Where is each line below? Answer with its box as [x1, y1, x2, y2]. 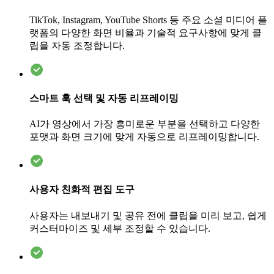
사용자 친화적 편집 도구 [29, 184, 135, 195]
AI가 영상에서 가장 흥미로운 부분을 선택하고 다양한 [29, 119, 260, 130]
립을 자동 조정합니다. [29, 40, 125, 51]
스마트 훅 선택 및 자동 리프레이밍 [29, 92, 179, 103]
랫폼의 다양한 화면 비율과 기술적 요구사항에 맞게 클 [29, 27, 262, 38]
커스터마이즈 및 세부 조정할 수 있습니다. [29, 223, 210, 234]
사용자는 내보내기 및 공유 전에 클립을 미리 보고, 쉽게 [29, 210, 267, 221]
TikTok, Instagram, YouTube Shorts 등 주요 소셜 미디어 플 [29, 14, 267, 25]
